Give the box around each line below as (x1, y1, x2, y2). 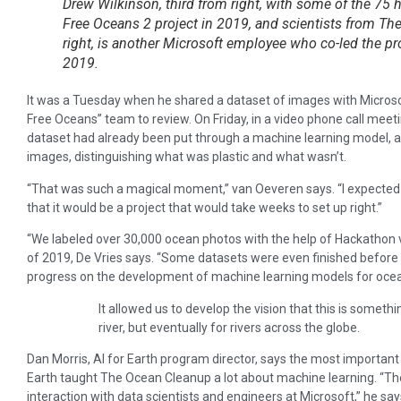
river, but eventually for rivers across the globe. (98, 320, 360, 335)
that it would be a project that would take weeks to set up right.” (27, 200, 382, 215)
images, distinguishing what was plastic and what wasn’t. (27, 149, 346, 165)
